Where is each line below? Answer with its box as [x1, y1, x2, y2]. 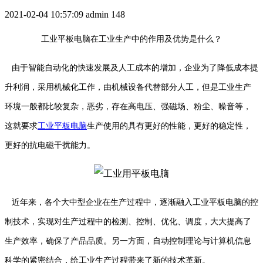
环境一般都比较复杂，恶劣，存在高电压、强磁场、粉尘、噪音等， [5, 102, 251, 112]
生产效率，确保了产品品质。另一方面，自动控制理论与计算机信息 [5, 237, 251, 246]
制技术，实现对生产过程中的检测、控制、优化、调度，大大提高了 [5, 217, 251, 227]
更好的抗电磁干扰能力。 [5, 141, 95, 150]
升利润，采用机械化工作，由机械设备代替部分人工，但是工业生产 [5, 83, 251, 92]
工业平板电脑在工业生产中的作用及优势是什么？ [41, 35, 222, 44]
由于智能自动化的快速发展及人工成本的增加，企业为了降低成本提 [5, 63, 258, 73]
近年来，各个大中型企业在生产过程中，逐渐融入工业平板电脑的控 [5, 198, 258, 207]
